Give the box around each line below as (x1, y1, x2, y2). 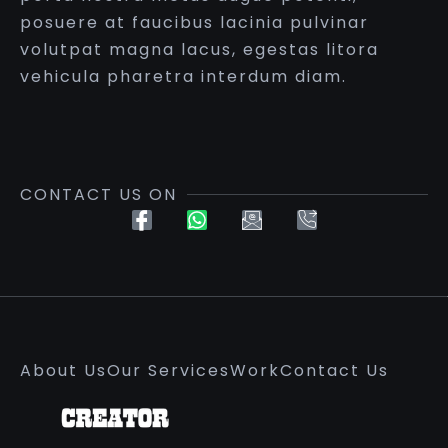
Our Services (107, 359, 230, 383)
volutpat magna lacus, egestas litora (20, 38, 379, 61)
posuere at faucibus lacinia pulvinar (20, 11, 369, 34)
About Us (20, 359, 107, 383)
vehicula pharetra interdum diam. (20, 65, 347, 88)
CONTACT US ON (20, 183, 177, 207)
